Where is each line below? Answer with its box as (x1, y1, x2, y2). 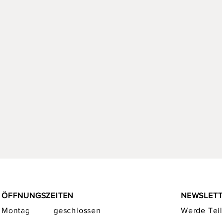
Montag (1, 206, 50, 215)
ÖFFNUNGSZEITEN (1, 191, 74, 200)
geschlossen (54, 206, 101, 215)
